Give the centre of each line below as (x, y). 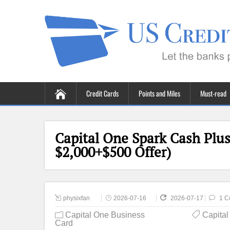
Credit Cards (102, 93)
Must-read (213, 93)
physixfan (76, 198)
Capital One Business (105, 215)
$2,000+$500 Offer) (113, 152)
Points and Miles (159, 93)
